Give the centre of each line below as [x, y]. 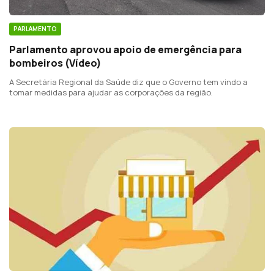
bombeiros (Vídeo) [55, 63]
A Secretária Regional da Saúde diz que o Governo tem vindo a [128, 82]
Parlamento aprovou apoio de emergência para [125, 49]
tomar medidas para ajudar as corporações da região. [111, 92]
